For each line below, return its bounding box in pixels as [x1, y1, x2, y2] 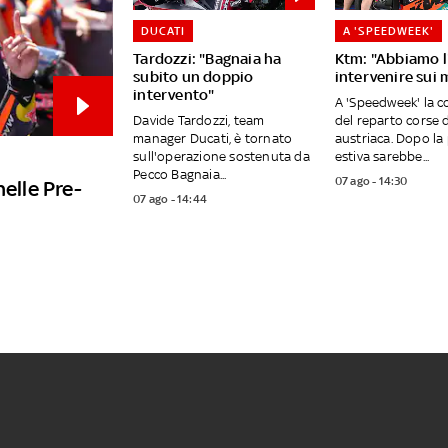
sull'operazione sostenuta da [133, 149, 310, 165]
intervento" [133, 86, 215, 104]
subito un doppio [133, 68, 254, 86]
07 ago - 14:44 [133, 192, 207, 207]
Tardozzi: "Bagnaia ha [133, 50, 282, 68]
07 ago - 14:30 [334, 174, 408, 189]
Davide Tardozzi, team [133, 113, 265, 129]
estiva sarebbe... [334, 149, 430, 165]
